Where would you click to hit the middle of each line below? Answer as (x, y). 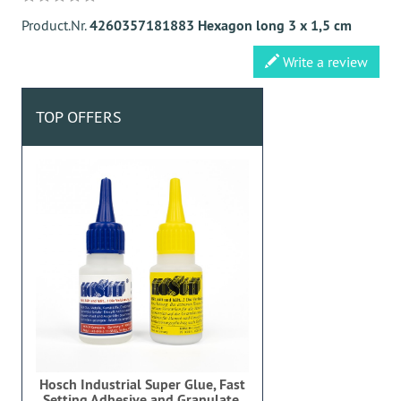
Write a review (324, 62)
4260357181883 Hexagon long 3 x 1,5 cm (221, 26)
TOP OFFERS (79, 117)
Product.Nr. (55, 25)
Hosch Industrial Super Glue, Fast (142, 384)
